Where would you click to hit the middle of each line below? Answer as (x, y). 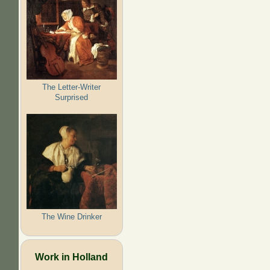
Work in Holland (72, 256)
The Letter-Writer (72, 87)
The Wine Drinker (71, 216)
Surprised (72, 97)
